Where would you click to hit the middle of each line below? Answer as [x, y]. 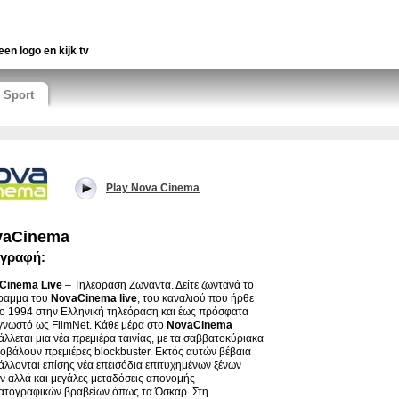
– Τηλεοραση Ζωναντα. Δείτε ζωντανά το [158, 285]
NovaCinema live [94, 298]
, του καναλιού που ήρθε [195, 298]
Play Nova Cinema [153, 188]
